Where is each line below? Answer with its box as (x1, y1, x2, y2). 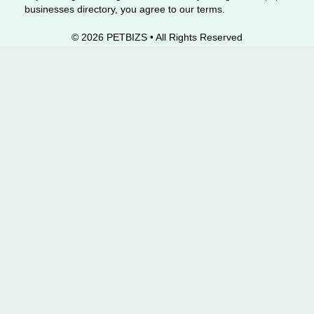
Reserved (200, 32, 243, 43)
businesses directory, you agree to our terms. (25, 4, 225, 15)
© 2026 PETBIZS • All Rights (71, 32, 197, 43)
